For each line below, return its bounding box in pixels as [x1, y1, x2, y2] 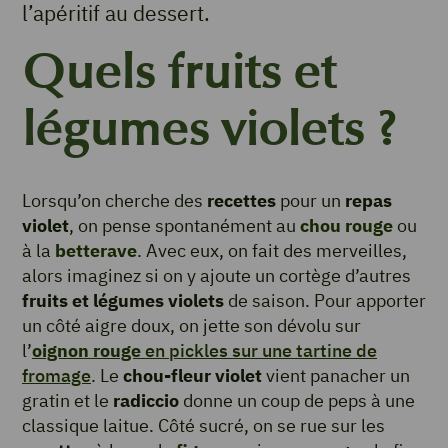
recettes [207, 189, 276, 213]
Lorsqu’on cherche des [22, 189, 207, 213]
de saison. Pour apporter [224, 289, 426, 313]
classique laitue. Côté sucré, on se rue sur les [22, 414, 385, 438]
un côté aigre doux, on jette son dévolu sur [22, 314, 361, 338]
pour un [276, 189, 345, 213]
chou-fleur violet [123, 364, 262, 388]
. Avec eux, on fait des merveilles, [137, 239, 407, 263]
